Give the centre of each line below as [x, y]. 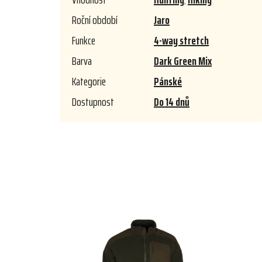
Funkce [84, 41]
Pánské [168, 82]
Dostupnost [93, 102]
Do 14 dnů [172, 102]
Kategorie [89, 82]
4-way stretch [181, 41]
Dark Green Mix [183, 61]
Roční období [95, 20]
